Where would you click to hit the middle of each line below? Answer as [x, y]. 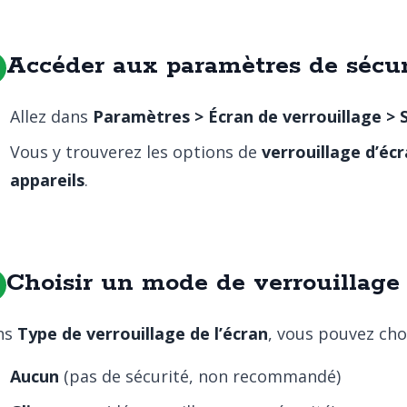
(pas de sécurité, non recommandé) [200, 376]
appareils [47, 180]
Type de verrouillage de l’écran [143, 333]
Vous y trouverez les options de [136, 152]
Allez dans [51, 116]
